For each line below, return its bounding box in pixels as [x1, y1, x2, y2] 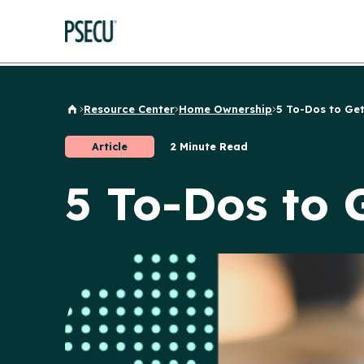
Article [92, 140, 128, 153]
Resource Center [84, 102, 175, 115]
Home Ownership [179, 102, 272, 115]
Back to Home [64, 106, 142, 120]
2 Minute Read [171, 140, 248, 153]
